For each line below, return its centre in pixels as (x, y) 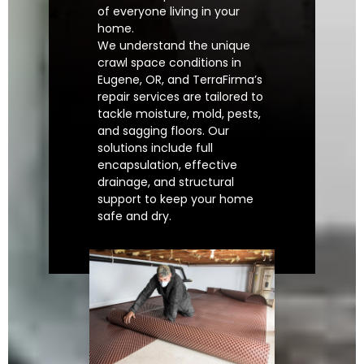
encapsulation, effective (167, 165)
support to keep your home (175, 199)
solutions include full (155, 148)
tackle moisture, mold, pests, (179, 114)
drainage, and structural (166, 182)
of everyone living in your (169, 12)
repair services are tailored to (180, 97)
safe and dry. (134, 217)
